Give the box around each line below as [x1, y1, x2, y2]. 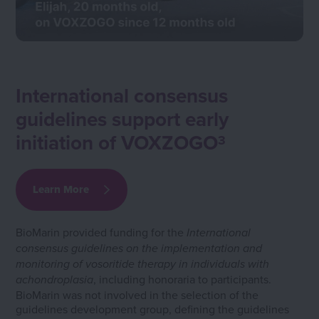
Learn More [33, 182, 90, 198]
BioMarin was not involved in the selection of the [16, 287, 259, 303]
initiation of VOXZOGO [16, 128, 219, 157]
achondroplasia [16, 273, 94, 288]
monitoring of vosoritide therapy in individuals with [16, 258, 270, 272]
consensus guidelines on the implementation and [16, 242, 263, 256]
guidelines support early [16, 105, 229, 134]
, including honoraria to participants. [93, 271, 272, 288]
